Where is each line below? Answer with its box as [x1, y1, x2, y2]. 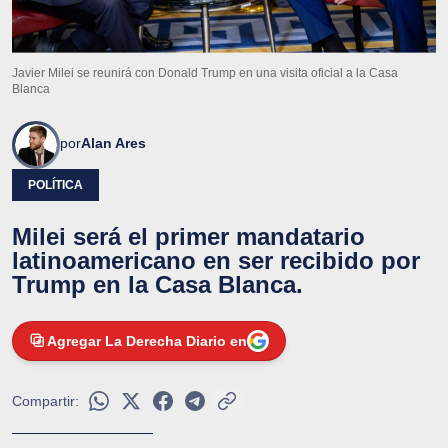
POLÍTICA [28, 177, 83, 192]
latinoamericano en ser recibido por [12, 246, 420, 274]
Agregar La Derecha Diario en [47, 332, 247, 349]
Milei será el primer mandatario [12, 222, 365, 250]
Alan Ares [81, 134, 146, 151]
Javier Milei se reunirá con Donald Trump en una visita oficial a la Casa [12, 65, 398, 80]
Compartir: [12, 392, 79, 409]
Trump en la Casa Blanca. [12, 270, 303, 298]
